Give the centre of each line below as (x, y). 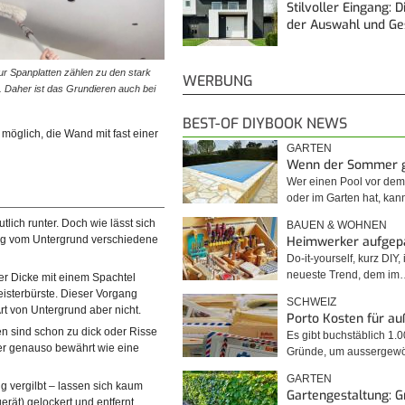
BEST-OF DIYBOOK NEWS (265, 123)
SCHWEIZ (311, 301)
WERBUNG (218, 80)
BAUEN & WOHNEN (337, 225)
